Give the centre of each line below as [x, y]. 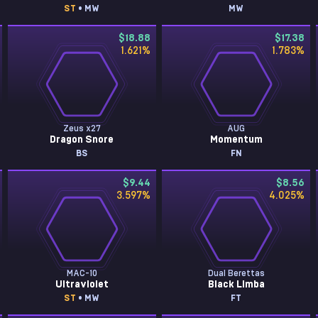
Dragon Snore [82, 140]
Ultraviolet [82, 285]
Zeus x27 [82, 128]
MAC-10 [82, 273]
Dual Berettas [236, 273]
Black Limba [236, 285]
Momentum [236, 140]
